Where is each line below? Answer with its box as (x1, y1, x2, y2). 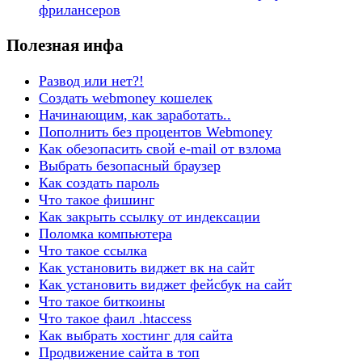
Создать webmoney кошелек (39, 89, 213, 106)
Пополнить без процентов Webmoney (39, 123, 272, 140)
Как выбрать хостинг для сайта (39, 326, 233, 343)
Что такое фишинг (39, 191, 154, 208)
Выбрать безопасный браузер (39, 157, 221, 174)
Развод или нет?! (39, 72, 144, 89)
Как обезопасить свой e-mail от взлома (39, 140, 281, 157)
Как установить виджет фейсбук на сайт (39, 276, 292, 293)
